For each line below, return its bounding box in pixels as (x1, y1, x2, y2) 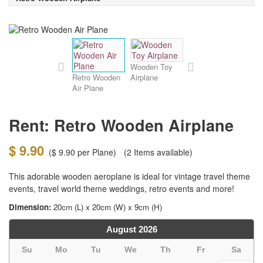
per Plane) (75, 146, 116, 159)
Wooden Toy (130, 61, 173, 73)
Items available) (134, 146, 193, 159)
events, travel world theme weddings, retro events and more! (9, 183, 234, 195)
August (106, 224, 136, 235)
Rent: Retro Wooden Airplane (9, 114, 234, 137)
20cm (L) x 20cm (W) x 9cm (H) (51, 201, 162, 213)
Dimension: (9, 201, 51, 213)
